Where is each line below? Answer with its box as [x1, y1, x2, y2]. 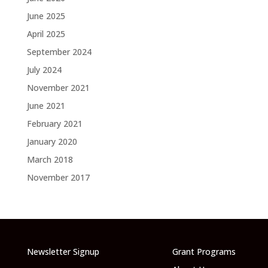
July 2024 [26, 64, 62, 75]
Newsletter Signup [26, 246, 99, 257]
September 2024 [26, 46, 92, 57]
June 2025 [26, 10, 65, 22]
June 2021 [26, 100, 65, 111]
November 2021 [26, 82, 90, 93]
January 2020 [26, 136, 77, 147]
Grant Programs [172, 246, 236, 257]
